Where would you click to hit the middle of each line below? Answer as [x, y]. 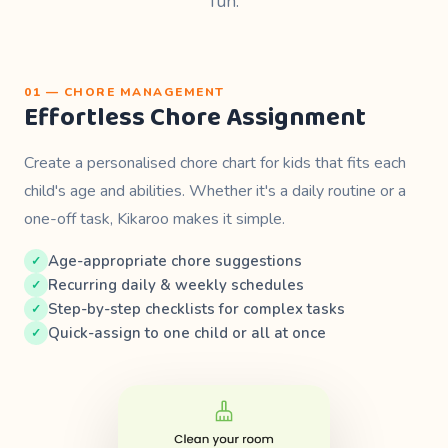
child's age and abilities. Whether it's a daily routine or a [215, 191]
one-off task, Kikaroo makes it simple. [154, 219]
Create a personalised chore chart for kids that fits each [215, 163]
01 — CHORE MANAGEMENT [124, 92]
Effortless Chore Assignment [195, 118]
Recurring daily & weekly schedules [176, 285]
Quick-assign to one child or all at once [187, 333]
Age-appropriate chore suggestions [175, 261]
